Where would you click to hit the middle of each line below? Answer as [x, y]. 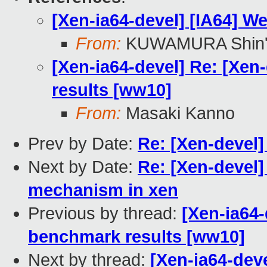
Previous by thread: [105, 214]
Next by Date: [83, 167]
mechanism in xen [103, 190]
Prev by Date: [83, 144]
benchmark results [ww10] [136, 237]
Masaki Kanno [178, 114]
